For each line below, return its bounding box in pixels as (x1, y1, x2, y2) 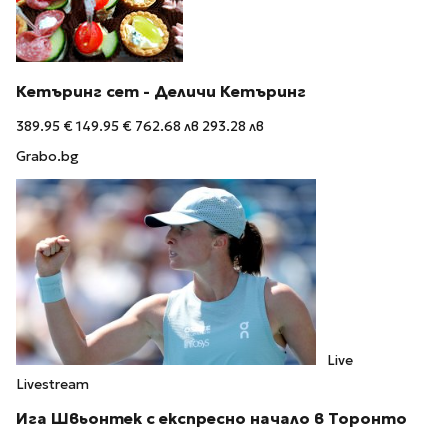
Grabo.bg (16, 148, 79, 166)
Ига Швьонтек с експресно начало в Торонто (16, 408, 407, 428)
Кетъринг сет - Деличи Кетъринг (16, 82, 306, 102)
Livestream (16, 376, 89, 394)
